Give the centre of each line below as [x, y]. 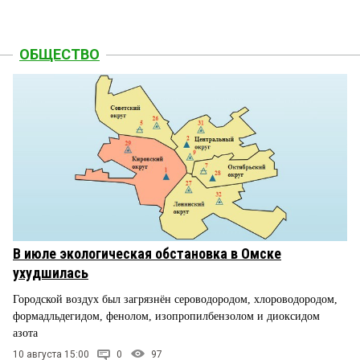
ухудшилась [51, 272]
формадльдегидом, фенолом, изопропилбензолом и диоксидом [166, 316]
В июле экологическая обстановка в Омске [147, 253]
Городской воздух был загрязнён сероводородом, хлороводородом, [175, 299]
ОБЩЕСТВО [59, 54]
